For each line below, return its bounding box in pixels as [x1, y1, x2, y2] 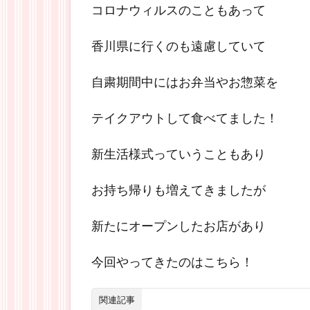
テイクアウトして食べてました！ [91, 110, 278, 125]
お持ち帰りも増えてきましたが [91, 182, 266, 197]
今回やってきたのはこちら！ [91, 254, 253, 269]
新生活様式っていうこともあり [91, 146, 266, 161]
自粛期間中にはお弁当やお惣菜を [91, 74, 278, 89]
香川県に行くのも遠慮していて [91, 38, 266, 53]
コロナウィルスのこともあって [91, 2, 266, 17]
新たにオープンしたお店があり [91, 218, 266, 233]
